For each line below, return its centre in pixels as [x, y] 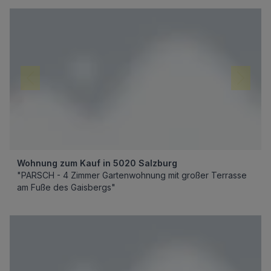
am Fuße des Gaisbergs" [66, 187]
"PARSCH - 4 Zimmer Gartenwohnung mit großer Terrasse [132, 175]
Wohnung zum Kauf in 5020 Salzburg [97, 163]
